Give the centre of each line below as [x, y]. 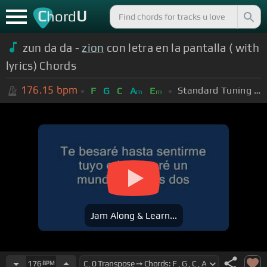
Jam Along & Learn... [133, 216]
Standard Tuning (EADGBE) [257, 90]
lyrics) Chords [41, 65]
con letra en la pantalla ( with [181, 47]
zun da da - [52, 47]
